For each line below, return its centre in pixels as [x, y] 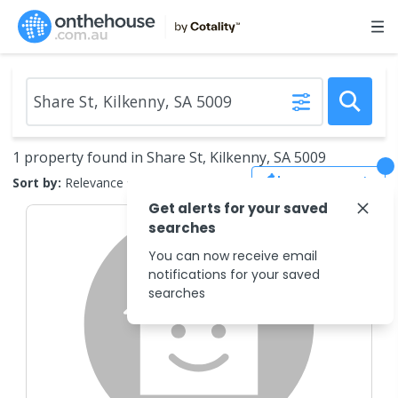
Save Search [331, 182]
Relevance [94, 182]
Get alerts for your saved [238, 208]
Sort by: [37, 182]
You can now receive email [233, 256]
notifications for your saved [234, 275]
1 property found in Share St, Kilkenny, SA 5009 [169, 157]
